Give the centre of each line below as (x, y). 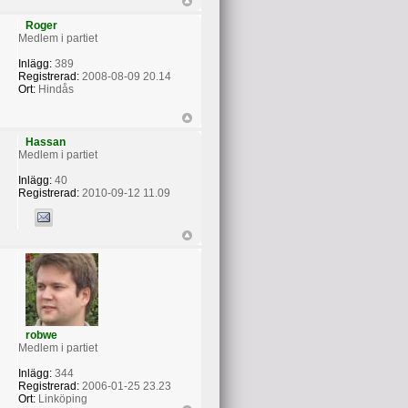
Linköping (61, 398)
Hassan (45, 143)
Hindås (54, 89)
